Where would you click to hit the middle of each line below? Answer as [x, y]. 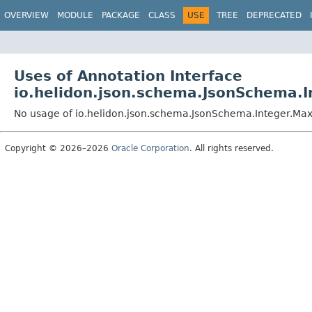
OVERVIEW [26, 15]
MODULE [75, 15]
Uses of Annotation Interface [128, 76]
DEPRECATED [274, 15]
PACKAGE [121, 15]
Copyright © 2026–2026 [58, 148]
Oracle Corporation [150, 148]
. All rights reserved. [232, 148]
